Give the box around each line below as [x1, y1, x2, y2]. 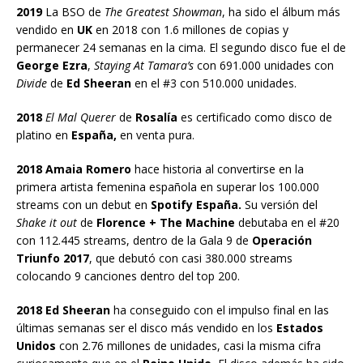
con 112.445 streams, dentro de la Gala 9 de [16, 232, 252, 248]
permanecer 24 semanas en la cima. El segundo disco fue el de [16, 39, 346, 55]
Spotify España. [151, 196, 241, 212]
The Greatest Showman [105, 3, 222, 19]
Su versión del [241, 196, 318, 212]
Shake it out [16, 214, 77, 230]
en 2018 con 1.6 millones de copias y [92, 21, 288, 37]
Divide [16, 75, 47, 91]
